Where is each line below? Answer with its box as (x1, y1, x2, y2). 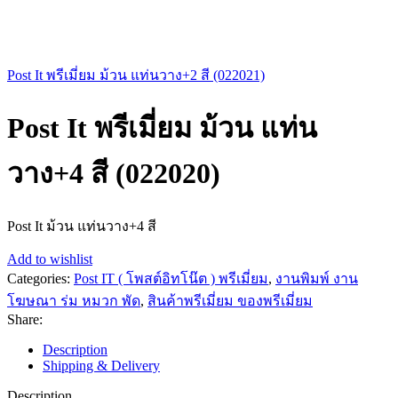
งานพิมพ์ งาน (275, 270, 358, 286)
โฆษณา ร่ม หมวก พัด (7, 292, 140, 308)
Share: (7, 311, 43, 327)
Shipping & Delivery (43, 357, 160, 373)
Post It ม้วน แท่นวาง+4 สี (7, 218, 156, 234)
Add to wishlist (7, 251, 92, 267)
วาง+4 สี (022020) (7, 157, 220, 190)
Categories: (7, 270, 70, 286)
